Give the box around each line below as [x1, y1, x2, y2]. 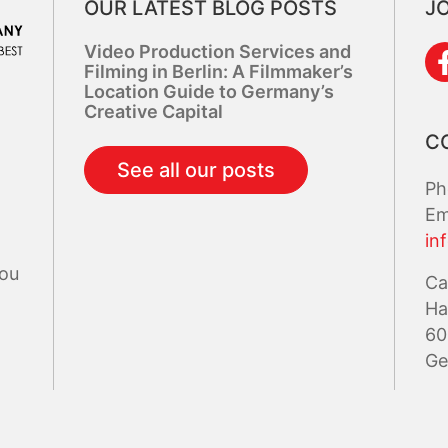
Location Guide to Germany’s [84, 81, 335, 102]
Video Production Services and [84, 41, 352, 62]
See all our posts [117, 158, 276, 182]
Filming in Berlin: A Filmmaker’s [84, 61, 354, 82]
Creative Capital [84, 101, 224, 122]
